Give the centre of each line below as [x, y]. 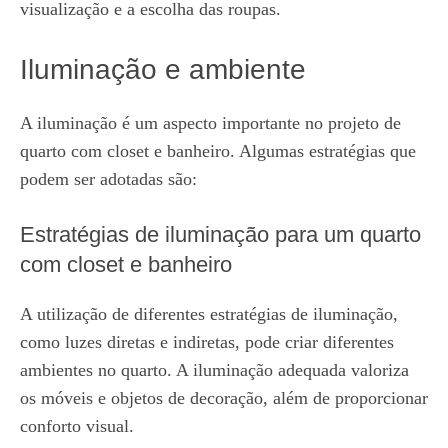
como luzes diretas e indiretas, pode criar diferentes [207, 342]
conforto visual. [77, 426]
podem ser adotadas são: [108, 179]
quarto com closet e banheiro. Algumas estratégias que [218, 151]
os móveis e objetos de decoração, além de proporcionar [224, 398]
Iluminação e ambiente [163, 69]
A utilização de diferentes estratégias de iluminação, [209, 314]
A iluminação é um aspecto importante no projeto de [210, 123]
